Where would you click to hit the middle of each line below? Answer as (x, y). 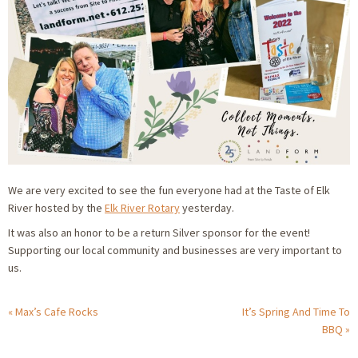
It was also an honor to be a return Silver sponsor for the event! (159, 232)
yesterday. (207, 208)
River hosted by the (56, 208)
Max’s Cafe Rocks (57, 312)
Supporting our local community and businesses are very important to (175, 250)
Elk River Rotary (142, 208)
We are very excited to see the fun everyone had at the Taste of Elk (169, 191)
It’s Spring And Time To (296, 312)
